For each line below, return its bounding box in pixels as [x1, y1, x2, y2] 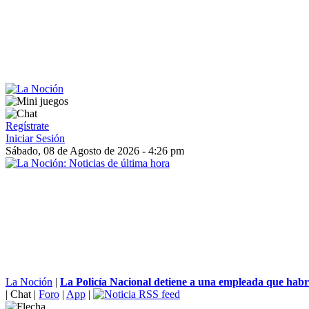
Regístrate [6, 120, 49, 132]
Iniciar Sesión [6, 132, 65, 144]
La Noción [6, 276, 52, 288]
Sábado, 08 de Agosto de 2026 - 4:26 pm [6, 145, 184, 157]
